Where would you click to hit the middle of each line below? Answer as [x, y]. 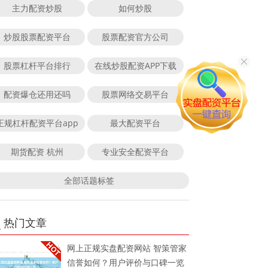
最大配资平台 [135, 123]
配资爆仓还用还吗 [37, 94]
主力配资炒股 [37, 8]
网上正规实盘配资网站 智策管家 [127, 248]
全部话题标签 [89, 180]
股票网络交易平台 [135, 94]
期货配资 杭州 [37, 151]
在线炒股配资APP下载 [135, 65]
